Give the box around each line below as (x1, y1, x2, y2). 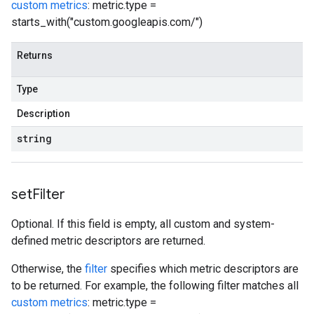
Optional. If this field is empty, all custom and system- (11, 217, 275, 231)
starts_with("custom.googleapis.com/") (11, 15, 203, 29)
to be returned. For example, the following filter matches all (11, 279, 299, 292)
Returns (17, 50, 53, 61)
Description (17, 108, 70, 119)
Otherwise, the (11, 262, 85, 275)
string (17, 132, 52, 145)
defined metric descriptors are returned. (11, 234, 205, 247)
